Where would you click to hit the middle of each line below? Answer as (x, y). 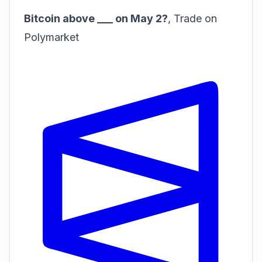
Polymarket (51, 37)
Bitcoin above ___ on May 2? (96, 18)
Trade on (195, 18)
